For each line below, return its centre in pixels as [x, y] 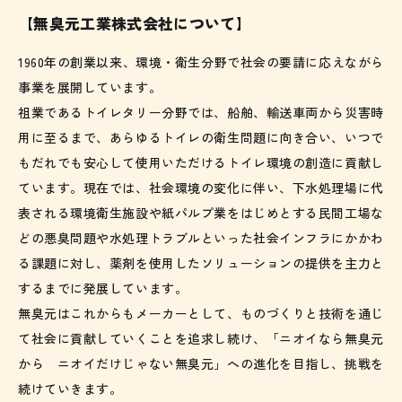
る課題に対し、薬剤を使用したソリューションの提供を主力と [201, 263]
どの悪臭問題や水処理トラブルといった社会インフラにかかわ [201, 238]
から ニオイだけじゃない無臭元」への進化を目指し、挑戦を [201, 364]
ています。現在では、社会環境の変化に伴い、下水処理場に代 [201, 188]
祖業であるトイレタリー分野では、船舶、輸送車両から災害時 [201, 113]
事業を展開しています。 [90, 87]
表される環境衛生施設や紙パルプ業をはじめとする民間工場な [201, 213]
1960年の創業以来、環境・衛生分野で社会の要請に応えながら [201, 62]
